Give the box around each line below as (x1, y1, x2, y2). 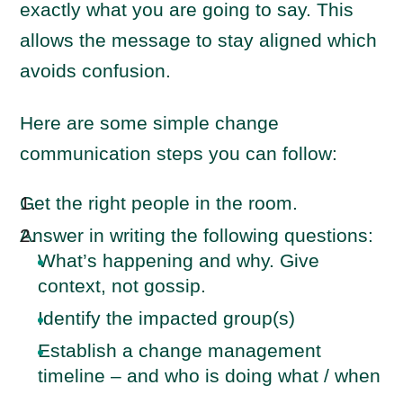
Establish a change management (38, 340, 322, 361)
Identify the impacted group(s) (38, 308, 296, 328)
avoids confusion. (20, 60, 177, 81)
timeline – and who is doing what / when (38, 365, 381, 386)
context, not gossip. (38, 275, 207, 296)
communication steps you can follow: (20, 143, 338, 164)
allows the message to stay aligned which (20, 30, 378, 50)
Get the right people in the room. (20, 193, 299, 213)
